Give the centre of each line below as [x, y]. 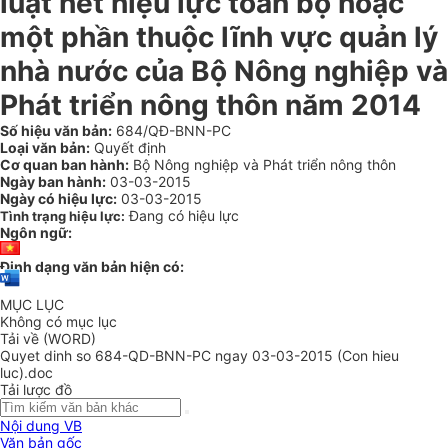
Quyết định [128, 147]
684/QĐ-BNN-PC [171, 130]
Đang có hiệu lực [184, 215]
